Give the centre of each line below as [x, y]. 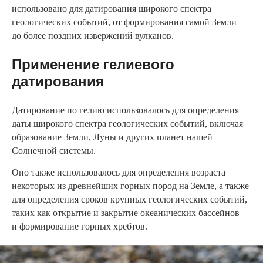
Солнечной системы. [54, 151]
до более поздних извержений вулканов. [93, 36]
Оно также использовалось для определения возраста [119, 173]
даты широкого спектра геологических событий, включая [127, 124]
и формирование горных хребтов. [80, 227]
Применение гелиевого [93, 65]
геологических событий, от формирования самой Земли [124, 22]
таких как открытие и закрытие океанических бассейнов [126, 213]
